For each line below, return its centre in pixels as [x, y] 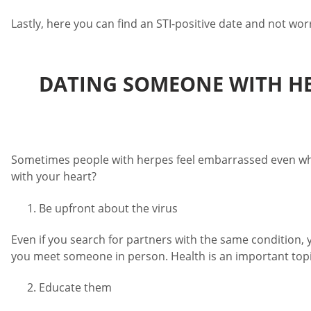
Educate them [75, 288]
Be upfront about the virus [108, 208]
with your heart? [54, 177]
